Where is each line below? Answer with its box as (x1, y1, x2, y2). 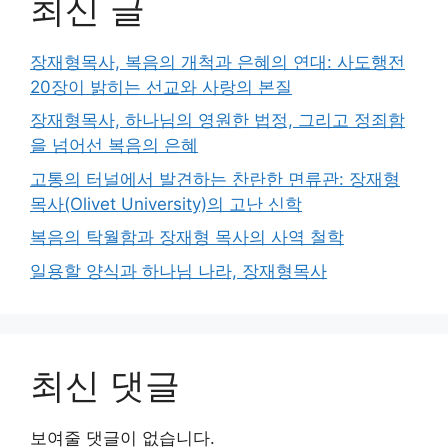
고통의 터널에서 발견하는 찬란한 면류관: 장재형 (30, 168, 400, 189)
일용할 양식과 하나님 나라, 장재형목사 (30, 260, 327, 281)
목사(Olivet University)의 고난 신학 (30, 193, 302, 214)
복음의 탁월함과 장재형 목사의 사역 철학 (30, 227, 344, 248)
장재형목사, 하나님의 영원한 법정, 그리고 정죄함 (30, 110, 405, 131)
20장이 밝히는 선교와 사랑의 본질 (30, 76, 292, 97)
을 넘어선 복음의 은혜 (30, 135, 198, 156)
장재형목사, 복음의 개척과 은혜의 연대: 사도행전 (30, 51, 405, 72)
